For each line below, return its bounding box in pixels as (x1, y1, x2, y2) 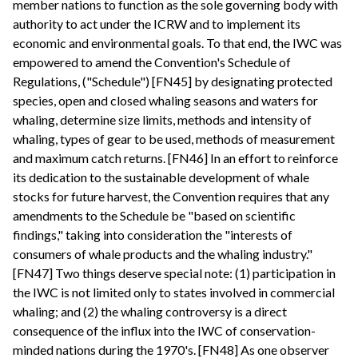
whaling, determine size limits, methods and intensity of (13, 111, 312, 127)
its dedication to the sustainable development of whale (13, 169, 309, 185)
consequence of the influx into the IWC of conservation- (13, 322, 316, 338)
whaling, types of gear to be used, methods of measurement (13, 130, 335, 146)
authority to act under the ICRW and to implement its (13, 15, 300, 31)
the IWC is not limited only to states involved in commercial (13, 284, 335, 300)
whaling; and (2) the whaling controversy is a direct (13, 303, 287, 319)
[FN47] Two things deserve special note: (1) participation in (13, 265, 336, 280)
